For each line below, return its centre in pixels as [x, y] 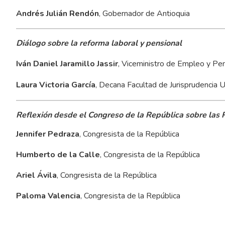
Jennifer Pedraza [47, 134]
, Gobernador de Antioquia [144, 13]
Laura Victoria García [55, 85]
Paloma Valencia [48, 196]
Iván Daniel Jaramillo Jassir [67, 64]
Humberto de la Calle [58, 154]
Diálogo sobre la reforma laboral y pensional [99, 43]
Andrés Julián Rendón [57, 13]
